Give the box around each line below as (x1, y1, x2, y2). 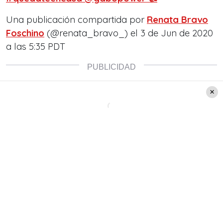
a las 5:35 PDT (6, 41, 65, 53)
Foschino (6, 27, 44, 39)
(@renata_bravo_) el (44, 27, 140, 39)
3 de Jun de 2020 (140, 27, 213, 39)
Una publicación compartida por (6, 14, 147, 26)
